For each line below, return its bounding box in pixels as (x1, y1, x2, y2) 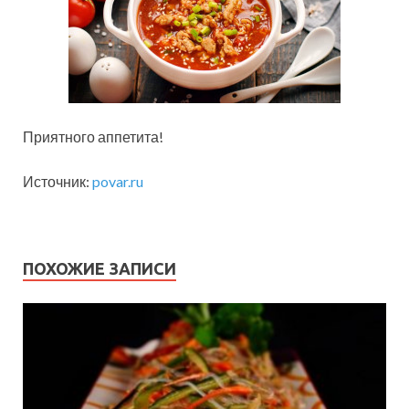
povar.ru (92, 173, 143, 191)
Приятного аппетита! (23, 128, 163, 146)
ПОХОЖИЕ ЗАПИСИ (23, 259, 176, 278)
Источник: (23, 173, 92, 191)
